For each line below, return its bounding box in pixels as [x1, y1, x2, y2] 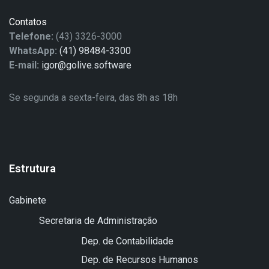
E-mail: [9, 59, 39, 71]
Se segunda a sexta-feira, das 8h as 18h [9, 92, 178, 103]
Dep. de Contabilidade [81, 235, 174, 247]
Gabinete [9, 195, 46, 206]
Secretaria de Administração [39, 215, 157, 226]
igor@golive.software [41, 59, 131, 71]
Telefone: [9, 31, 53, 42]
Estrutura [9, 162, 56, 175]
